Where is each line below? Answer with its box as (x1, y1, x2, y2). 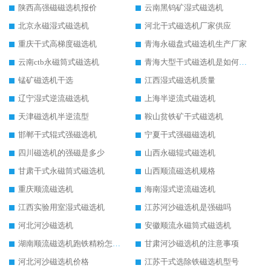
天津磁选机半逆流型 (18, 112, 89, 122)
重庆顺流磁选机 (18, 184, 73, 194)
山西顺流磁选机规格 (145, 166, 215, 176)
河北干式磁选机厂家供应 (145, 21, 231, 31)
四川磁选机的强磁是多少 (18, 148, 105, 158)
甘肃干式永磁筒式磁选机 (18, 166, 105, 176)
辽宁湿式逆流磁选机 (18, 94, 89, 103)
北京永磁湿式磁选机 (18, 21, 89, 31)
